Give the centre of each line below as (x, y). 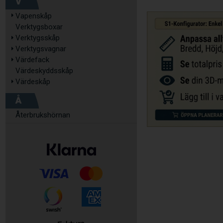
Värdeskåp (33, 82)
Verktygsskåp (38, 38)
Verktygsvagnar (41, 49)
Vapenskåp (34, 16)
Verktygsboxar (39, 27)
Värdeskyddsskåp (44, 71)
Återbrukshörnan (43, 115)
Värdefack (32, 60)
